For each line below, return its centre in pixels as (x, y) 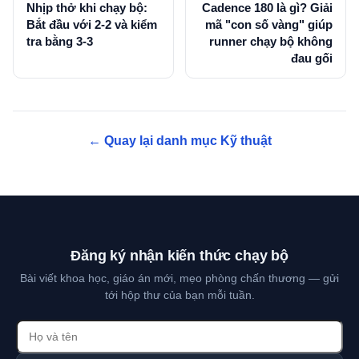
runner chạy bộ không (271, 42)
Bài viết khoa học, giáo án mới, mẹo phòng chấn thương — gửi (179, 278)
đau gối (312, 58)
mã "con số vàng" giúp (269, 25)
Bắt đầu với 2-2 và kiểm (92, 25)
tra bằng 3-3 (60, 42)
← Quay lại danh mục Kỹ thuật (179, 141)
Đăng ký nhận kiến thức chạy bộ (179, 256)
